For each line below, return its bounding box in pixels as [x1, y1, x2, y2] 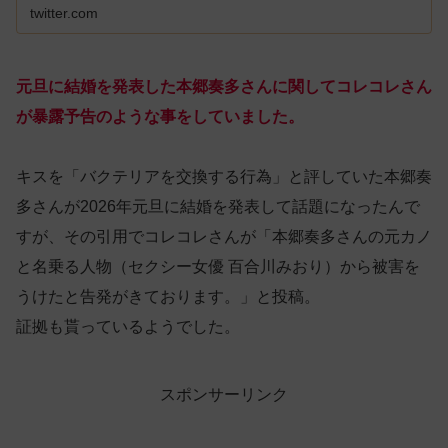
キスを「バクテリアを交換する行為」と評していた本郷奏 [16, 168, 432, 186]
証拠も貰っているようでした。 [16, 318, 240, 336]
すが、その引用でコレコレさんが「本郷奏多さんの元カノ [16, 228, 432, 246]
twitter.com [30, 5, 99, 22]
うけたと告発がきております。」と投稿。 [16, 288, 320, 306]
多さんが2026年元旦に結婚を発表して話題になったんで [16, 198, 420, 216]
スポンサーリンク [160, 386, 288, 404]
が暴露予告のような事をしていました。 [16, 108, 304, 126]
